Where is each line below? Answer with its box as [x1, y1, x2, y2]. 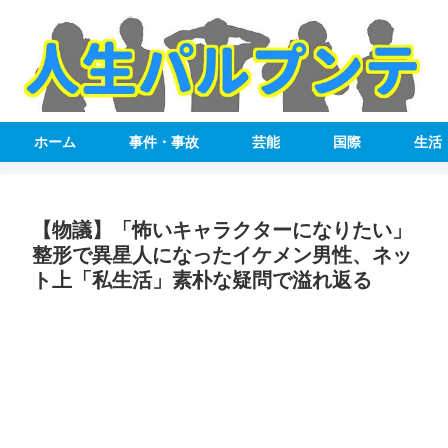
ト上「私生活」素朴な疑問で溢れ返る [32, 269, 372, 292]
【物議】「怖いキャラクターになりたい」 [32, 219, 412, 242]
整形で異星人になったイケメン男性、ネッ [32, 244, 412, 267]
